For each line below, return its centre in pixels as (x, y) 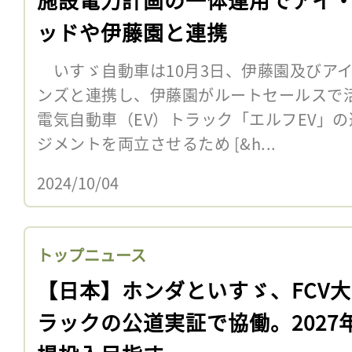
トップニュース (92, 255)
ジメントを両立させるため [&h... (157, 143)
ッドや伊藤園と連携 (132, 31)
